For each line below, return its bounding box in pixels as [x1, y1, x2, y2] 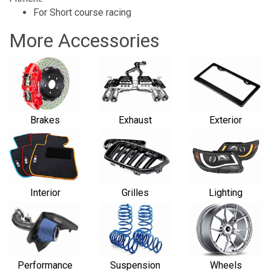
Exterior [209, 114, 243, 126]
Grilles [122, 186, 149, 198]
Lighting [209, 186, 243, 198]
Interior [30, 186, 60, 198]
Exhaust [119, 114, 152, 126]
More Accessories [9, 29, 160, 53]
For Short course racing [33, 7, 131, 19]
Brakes [30, 114, 60, 126]
